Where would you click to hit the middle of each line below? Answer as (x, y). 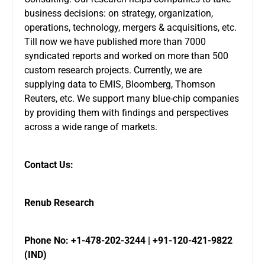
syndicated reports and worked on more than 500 (126, 56)
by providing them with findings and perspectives (126, 112)
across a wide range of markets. (91, 127)
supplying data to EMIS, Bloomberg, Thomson (120, 84)
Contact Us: (49, 164)
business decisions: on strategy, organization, (119, 13)
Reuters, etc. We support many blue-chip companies (132, 98)
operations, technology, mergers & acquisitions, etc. (130, 27)
